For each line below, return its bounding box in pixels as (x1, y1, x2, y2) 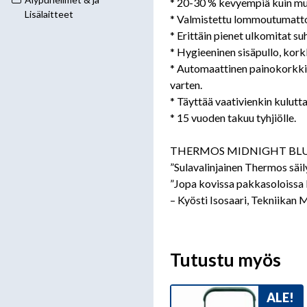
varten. (170, 77, 202, 91)
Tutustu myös (170, 248, 281, 271)
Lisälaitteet (25, 8, 73, 20)
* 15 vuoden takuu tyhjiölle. (170, 110, 296, 124)
